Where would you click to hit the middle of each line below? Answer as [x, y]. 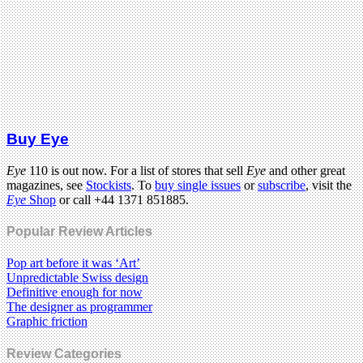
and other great [307, 170]
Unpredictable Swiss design [77, 278]
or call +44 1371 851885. [122, 199]
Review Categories [64, 353]
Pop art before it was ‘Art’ [73, 263]
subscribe [282, 185]
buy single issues [198, 185]
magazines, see [46, 185]
